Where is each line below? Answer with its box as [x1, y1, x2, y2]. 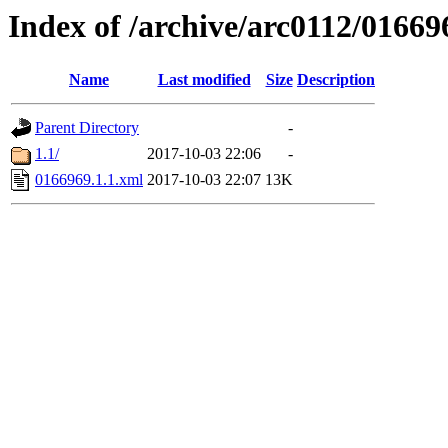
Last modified [157, 71, 251, 89]
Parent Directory [35, 119, 139, 137]
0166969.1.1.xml [35, 171, 143, 189]
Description [297, 71, 375, 89]
